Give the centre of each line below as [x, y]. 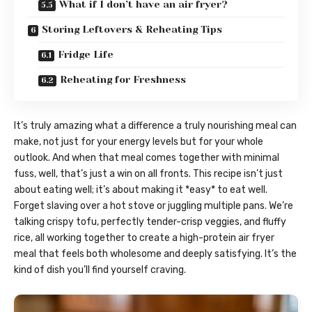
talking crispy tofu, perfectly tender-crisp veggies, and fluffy [150, 222]
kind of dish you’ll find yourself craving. [100, 270]
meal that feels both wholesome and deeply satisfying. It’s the [155, 254]
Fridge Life [86, 55]
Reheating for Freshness [123, 80]
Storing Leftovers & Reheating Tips [132, 30]
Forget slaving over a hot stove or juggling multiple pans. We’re [154, 206]
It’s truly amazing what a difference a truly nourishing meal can [155, 126]
